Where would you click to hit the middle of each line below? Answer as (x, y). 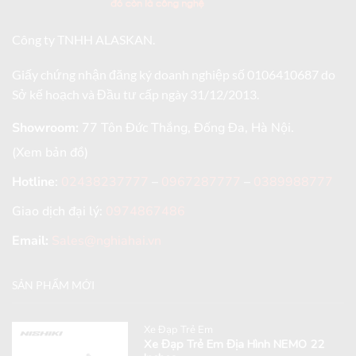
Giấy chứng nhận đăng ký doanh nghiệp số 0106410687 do (174, 74)
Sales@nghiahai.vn (106, 241)
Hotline (33, 182)
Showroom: (45, 128)
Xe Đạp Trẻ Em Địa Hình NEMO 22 (234, 344)
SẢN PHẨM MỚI (53, 285)
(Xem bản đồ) (50, 153)
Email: (30, 241)
